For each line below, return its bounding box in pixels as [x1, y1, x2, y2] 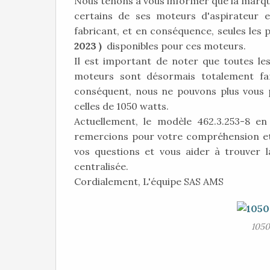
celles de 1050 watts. [74, 100, 169, 112]
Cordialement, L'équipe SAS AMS [74, 175, 224, 187]
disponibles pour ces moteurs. [102, 40, 246, 52]
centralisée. [74, 160, 128, 172]
